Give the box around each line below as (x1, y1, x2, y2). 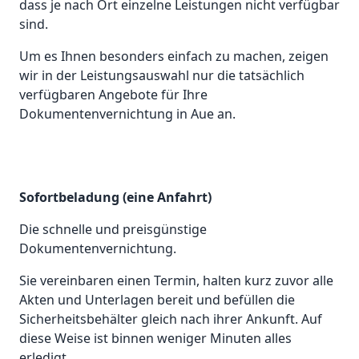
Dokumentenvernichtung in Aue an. (19, 105, 236, 123)
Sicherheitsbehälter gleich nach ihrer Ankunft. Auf (19, 310, 322, 329)
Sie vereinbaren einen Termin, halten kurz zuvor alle (19, 272, 333, 290)
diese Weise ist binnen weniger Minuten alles (19, 329, 292, 348)
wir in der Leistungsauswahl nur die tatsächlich (19, 67, 305, 85)
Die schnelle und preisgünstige (19, 220, 207, 239)
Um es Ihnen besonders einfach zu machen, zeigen (19, 47, 329, 66)
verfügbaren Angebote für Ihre (19, 86, 208, 104)
